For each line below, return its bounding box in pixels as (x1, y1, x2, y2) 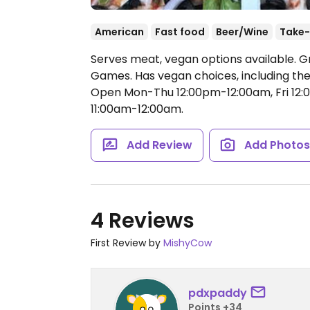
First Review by (91, 236, 163, 250)
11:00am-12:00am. (91, 101, 183, 117)
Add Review (126, 137, 192, 153)
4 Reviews (91, 206, 194, 235)
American (95, 25, 144, 39)
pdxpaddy (188, 284, 247, 301)
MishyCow (163, 236, 212, 250)
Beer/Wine (216, 25, 268, 39)
